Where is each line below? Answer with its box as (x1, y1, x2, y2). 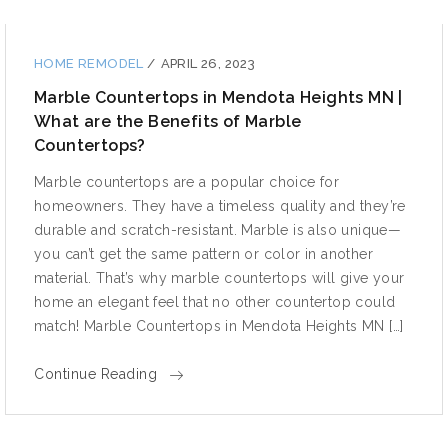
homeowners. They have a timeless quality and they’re (34, 197, 406, 214)
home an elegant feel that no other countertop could (34, 293, 396, 310)
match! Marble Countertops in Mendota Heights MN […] (34, 317, 404, 334)
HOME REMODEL (34, 55, 148, 71)
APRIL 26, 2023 (160, 55, 256, 71)
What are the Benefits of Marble (34, 111, 302, 131)
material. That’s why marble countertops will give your (34, 269, 405, 286)
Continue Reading (34, 365, 157, 382)
